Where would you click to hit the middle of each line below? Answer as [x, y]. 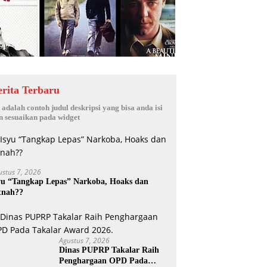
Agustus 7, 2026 [85, 241]
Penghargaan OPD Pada [104, 261]
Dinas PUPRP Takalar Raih [109, 250]
